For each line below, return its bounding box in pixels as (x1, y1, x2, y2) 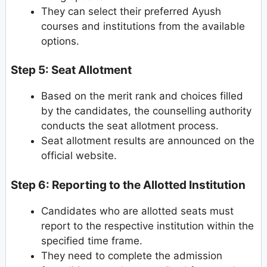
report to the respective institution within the (41, 219, 254, 232)
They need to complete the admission (41, 249, 222, 262)
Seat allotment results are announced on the (41, 135, 254, 147)
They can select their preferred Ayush (41, 5, 221, 17)
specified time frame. (41, 234, 142, 247)
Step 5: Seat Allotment (11, 63, 132, 77)
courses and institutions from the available (41, 20, 245, 32)
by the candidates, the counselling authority (41, 105, 252, 117)
